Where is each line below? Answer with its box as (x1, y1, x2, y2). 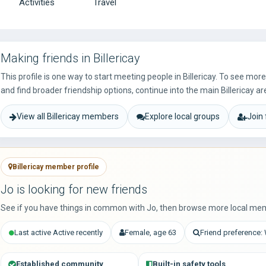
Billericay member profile (12, 163, 99, 171)
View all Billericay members (17, 112, 119, 121)
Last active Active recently (14, 228, 103, 237)
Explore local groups (145, 112, 220, 121)
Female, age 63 (125, 228, 176, 237)
